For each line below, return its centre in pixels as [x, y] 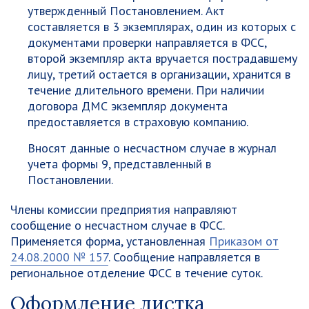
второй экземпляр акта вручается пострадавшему [162, 58]
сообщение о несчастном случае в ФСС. [117, 225]
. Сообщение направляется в [184, 257]
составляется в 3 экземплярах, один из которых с [162, 27]
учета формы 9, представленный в [119, 164]
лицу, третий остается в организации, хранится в [159, 74]
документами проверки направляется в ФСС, [147, 42]
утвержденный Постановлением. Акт [126, 11]
